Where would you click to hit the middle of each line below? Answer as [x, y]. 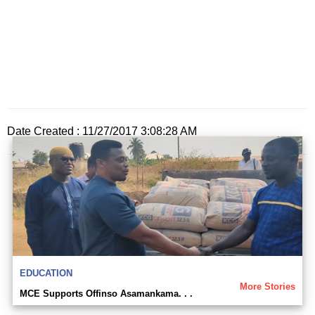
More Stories [268, 287]
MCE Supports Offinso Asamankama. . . [106, 294]
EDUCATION [46, 274]
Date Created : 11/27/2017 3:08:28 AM [102, 131]
